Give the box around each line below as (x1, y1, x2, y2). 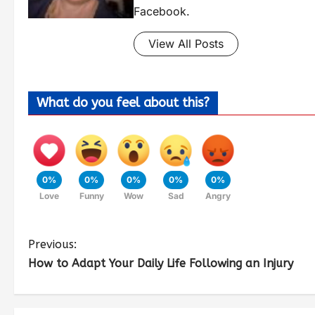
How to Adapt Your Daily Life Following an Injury (28, 256, 293, 270)
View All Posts (148, 36, 224, 51)
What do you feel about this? (37, 94, 210, 110)
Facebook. (134, 4, 190, 18)
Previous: (28, 237, 77, 251)
